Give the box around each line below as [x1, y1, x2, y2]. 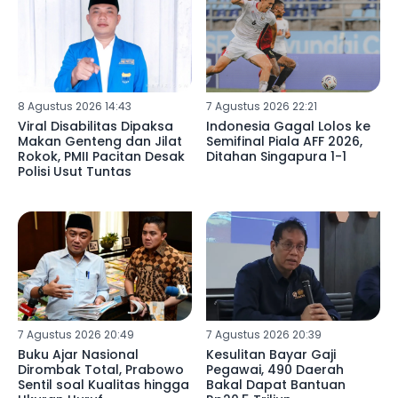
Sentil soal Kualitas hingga [18, 375, 189, 394]
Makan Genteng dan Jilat [18, 132, 182, 151]
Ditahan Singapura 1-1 [205, 147, 346, 166]
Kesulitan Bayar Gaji [205, 345, 336, 363]
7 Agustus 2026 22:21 [205, 99, 317, 115]
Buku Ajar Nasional [18, 345, 139, 363]
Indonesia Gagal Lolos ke [205, 117, 370, 136]
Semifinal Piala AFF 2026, [205, 132, 362, 151]
